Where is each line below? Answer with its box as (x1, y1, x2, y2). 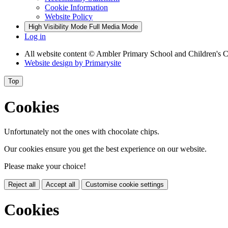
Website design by (24, 59, 85, 68)
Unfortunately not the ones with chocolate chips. (4, 127, 159, 136)
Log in (24, 32, 46, 41)
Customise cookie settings (85, 181, 164, 188)
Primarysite (85, 59, 121, 68)
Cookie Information (45, 3, 108, 12)
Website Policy (45, 12, 93, 21)
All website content (24, 49, 89, 59)
